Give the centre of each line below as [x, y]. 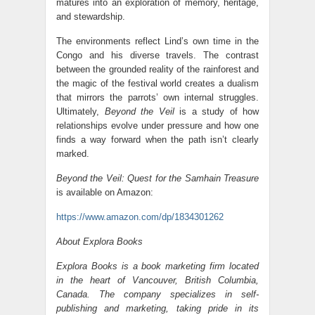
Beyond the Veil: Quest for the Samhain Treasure [157, 178]
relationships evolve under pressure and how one [157, 125]
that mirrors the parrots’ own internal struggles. [157, 97]
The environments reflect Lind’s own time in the [157, 41]
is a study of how [219, 111]
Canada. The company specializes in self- [157, 294]
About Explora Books [101, 241]
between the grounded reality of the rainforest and [157, 69]
